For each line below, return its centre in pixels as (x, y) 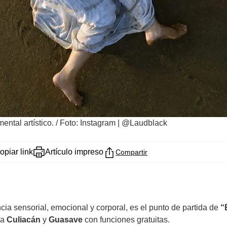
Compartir (131, 152)
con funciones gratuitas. (126, 220)
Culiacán (24, 220)
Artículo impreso (74, 152)
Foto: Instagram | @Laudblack (113, 123)
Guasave (66, 220)
